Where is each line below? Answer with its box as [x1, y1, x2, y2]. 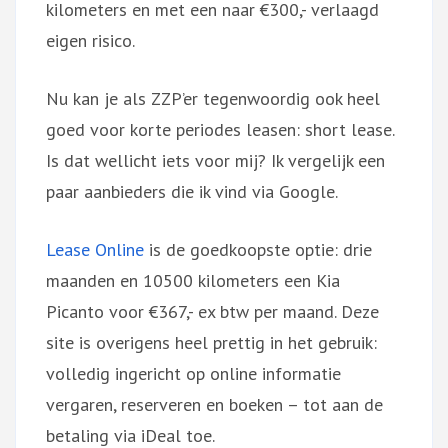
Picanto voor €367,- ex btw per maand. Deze [46, 299, 379, 323]
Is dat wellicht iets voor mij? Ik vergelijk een [46, 148, 385, 172]
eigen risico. [46, 28, 135, 52]
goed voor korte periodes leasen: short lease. [46, 117, 394, 141]
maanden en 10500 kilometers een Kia [46, 268, 340, 292]
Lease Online [46, 237, 149, 261]
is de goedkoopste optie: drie [149, 237, 372, 261]
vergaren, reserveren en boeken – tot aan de [46, 392, 383, 416]
